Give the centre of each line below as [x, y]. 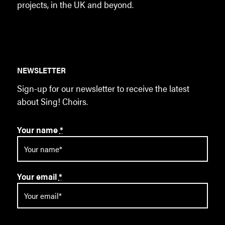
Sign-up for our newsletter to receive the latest [103, 88]
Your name [38, 130]
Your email [38, 176]
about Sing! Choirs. [52, 101]
